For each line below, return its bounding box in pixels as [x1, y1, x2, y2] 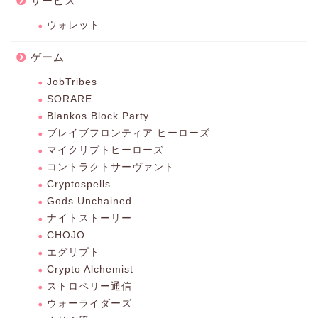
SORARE [47, 93, 92, 104]
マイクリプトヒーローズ [47, 144, 164, 155]
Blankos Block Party [47, 110, 149, 121]
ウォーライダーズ [47, 297, 132, 309]
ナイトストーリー [47, 212, 132, 224]
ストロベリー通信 [47, 280, 132, 292]
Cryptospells [47, 178, 111, 190]
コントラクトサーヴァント [47, 161, 175, 172]
